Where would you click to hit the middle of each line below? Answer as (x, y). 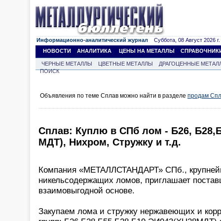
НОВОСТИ (57, 51)
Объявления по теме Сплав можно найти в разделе (114, 96)
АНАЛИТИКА (94, 51)
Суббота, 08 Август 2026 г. (184, 40)
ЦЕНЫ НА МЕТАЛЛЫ (147, 51)
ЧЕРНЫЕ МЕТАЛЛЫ (67, 64)
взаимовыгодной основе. (87, 190)
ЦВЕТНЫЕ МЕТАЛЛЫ (126, 64)
